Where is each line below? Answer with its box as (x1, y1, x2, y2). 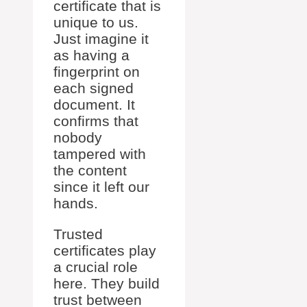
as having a (53, 47, 130, 64)
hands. (53, 195, 98, 212)
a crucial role (53, 259, 138, 275)
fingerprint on (53, 64, 140, 80)
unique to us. (53, 14, 138, 31)
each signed (53, 80, 134, 97)
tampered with (53, 146, 146, 162)
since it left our (53, 179, 149, 195)
